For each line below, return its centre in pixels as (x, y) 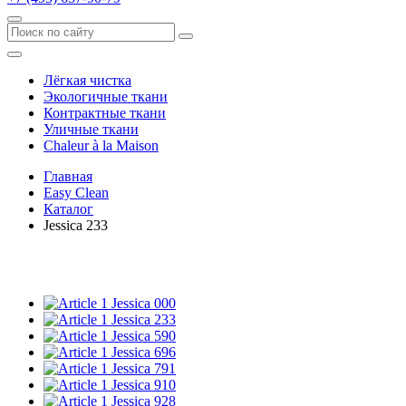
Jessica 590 (144, 336)
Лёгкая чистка (87, 80)
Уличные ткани (91, 129)
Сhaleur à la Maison (101, 145)
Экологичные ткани (106, 97)
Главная (68, 176)
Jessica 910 (144, 385)
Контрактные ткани (105, 113)
